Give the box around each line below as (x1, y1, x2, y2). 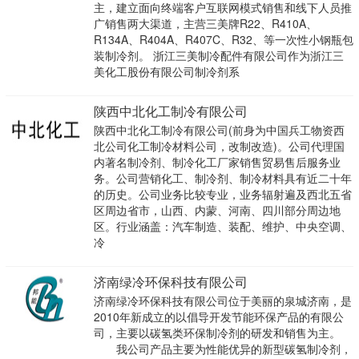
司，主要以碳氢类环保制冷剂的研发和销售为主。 (93, 325, 341, 341)
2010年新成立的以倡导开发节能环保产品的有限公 (93, 309, 344, 325)
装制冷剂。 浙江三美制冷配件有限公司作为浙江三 (93, 47, 344, 64)
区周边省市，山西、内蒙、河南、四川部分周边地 (93, 202, 341, 219)
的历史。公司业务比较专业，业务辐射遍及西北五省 (93, 186, 352, 203)
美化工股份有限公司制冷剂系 (93, 63, 240, 80)
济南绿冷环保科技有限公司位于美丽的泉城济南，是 (93, 292, 352, 309)
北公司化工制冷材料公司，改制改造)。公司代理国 (93, 138, 345, 155)
